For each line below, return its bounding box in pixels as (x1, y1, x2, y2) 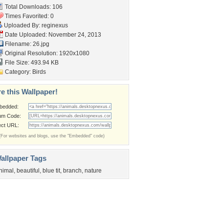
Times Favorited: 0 (3, 13, 54, 20)
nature (85, 167, 102, 174)
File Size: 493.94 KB (3, 59, 59, 66)
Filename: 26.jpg (3, 41, 49, 47)
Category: (3, 68, 32, 75)
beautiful (17, 167, 40, 174)
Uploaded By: (2, 22, 42, 29)
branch (63, 167, 82, 174)
